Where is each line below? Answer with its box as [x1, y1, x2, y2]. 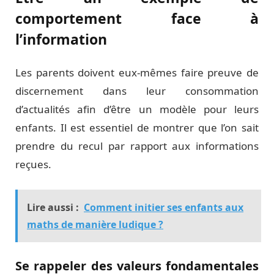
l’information [15, 29, 107, 50]
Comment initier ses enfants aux [84, 201, 243, 215]
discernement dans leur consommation [15, 84, 259, 98]
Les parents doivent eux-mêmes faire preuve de [15, 65, 259, 80]
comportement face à [15, 9, 259, 29]
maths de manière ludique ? [27, 218, 163, 232]
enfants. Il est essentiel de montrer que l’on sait [15, 120, 259, 135]
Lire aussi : [27, 201, 79, 215]
